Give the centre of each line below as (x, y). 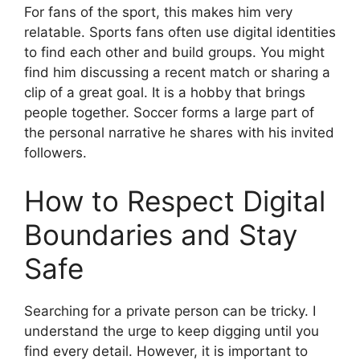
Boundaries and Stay (161, 234)
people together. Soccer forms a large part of (169, 112)
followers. (55, 153)
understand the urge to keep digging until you (172, 331)
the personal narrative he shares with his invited (179, 133)
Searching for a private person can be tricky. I (170, 311)
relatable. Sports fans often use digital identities (180, 32)
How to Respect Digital (175, 200)
